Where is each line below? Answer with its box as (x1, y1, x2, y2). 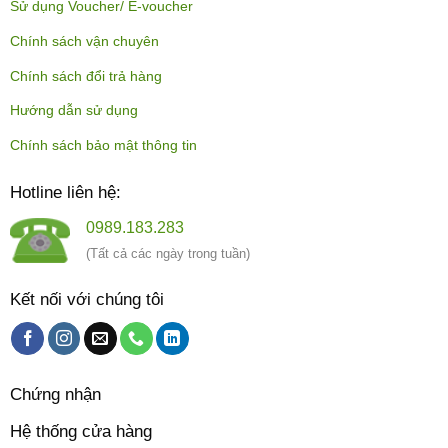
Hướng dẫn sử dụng (9, 103, 138, 119)
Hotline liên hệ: (9, 182, 121, 202)
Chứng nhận (9, 384, 101, 404)
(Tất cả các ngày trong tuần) (85, 245, 250, 261)
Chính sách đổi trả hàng (9, 68, 162, 84)
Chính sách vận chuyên (9, 34, 159, 49)
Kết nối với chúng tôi (9, 289, 164, 309)
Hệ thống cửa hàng (9, 421, 152, 441)
